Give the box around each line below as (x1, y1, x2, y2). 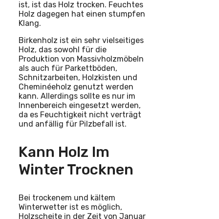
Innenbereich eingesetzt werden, (19, 101, 141, 110)
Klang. (19, 19, 41, 28)
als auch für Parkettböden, (19, 64, 117, 73)
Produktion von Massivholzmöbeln (19, 54, 144, 64)
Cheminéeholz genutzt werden (19, 82, 133, 92)
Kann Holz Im (19, 143, 109, 161)
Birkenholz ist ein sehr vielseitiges (19, 36, 144, 45)
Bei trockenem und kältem (19, 193, 115, 203)
